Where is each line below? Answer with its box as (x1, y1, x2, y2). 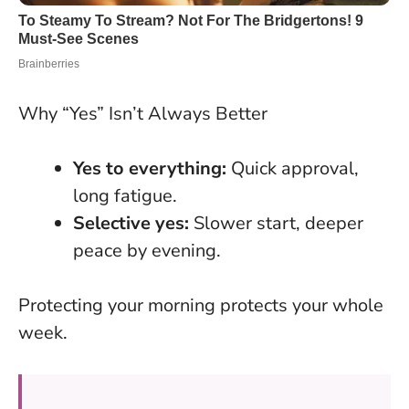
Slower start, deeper (189, 210, 363, 236)
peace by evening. (73, 237, 221, 263)
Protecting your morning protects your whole (18, 292, 383, 318)
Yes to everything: (73, 155, 226, 181)
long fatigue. (73, 183, 177, 208)
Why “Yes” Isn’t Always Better (18, 100, 267, 126)
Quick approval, (226, 155, 359, 181)
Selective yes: (73, 210, 189, 236)
